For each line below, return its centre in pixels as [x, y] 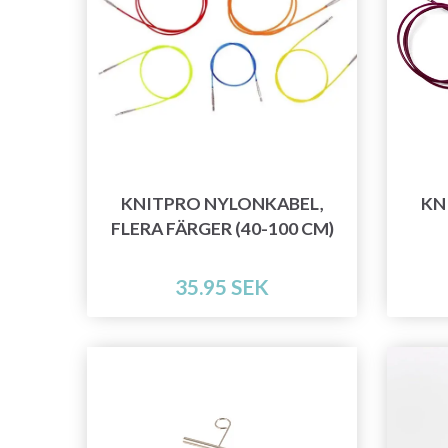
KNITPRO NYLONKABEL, [222, 204]
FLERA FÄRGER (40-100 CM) [222, 229]
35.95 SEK [222, 287]
